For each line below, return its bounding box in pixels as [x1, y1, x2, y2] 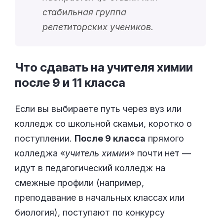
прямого [146, 133, 184, 144]
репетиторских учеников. [42, 22, 153, 33]
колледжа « [15, 147, 65, 158]
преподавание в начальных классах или [15, 192, 184, 203]
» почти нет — [130, 147, 191, 158]
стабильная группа [42, 7, 126, 18]
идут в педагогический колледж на [15, 162, 165, 173]
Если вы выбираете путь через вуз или [15, 103, 182, 114]
